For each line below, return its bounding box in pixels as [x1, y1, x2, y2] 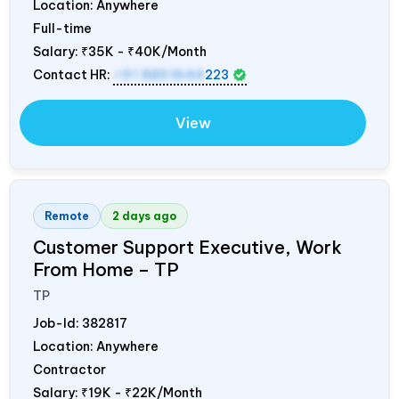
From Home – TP [33, 257, 179, 281]
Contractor [33, 361, 106, 378]
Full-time [33, 20, 92, 37]
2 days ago [112, 208, 176, 223]
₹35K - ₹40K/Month [81, 43, 207, 60]
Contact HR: [33, 66, 113, 83]
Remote [45, 208, 89, 223]
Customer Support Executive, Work [33, 235, 342, 258]
